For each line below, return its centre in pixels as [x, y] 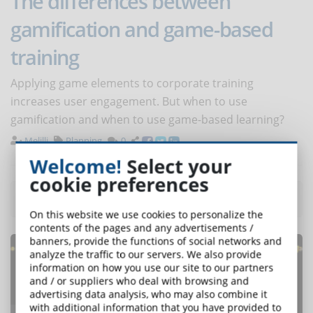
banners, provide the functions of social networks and [156, 241]
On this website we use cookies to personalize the [146, 214]
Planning [84, 141]
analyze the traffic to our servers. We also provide [146, 254]
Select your [177, 166]
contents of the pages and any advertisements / [141, 228]
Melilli [36, 141]
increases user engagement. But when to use [129, 102]
